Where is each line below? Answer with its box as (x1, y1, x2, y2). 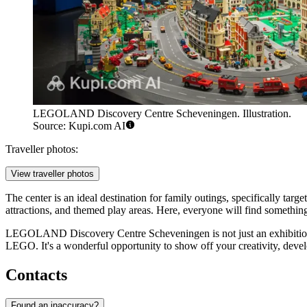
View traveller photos (11, 169, 94, 180)
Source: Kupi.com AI (33, 120, 125, 132)
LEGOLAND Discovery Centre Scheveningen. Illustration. (33, 108, 291, 120)
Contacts (5, 266, 67, 284)
